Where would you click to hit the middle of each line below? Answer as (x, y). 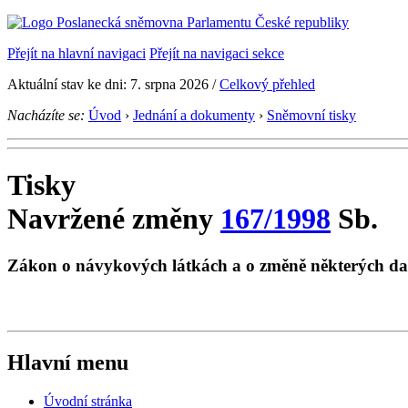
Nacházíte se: (46, 115)
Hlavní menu (68, 363)
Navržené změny (114, 219)
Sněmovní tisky (311, 115)
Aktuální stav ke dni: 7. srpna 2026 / (113, 84)
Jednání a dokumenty (194, 115)
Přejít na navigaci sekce (217, 53)
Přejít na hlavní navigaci (76, 53)
